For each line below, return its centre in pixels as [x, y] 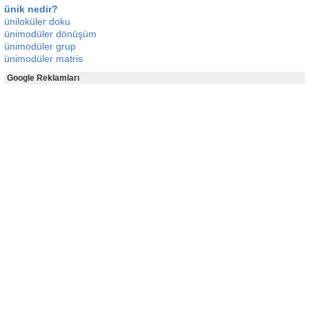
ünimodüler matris [43, 59]
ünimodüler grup [40, 46]
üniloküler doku [37, 21]
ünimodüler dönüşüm [50, 34]
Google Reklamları [43, 78]
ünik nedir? [31, 9]
